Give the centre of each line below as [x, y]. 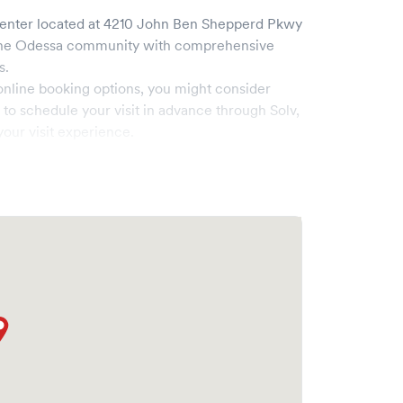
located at [67, 23]
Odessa [39, 45]
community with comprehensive [170, 45]
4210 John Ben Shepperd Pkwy [203, 23]
